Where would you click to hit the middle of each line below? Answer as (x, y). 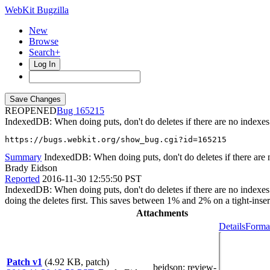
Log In (45, 64)
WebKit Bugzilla (37, 10)
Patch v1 (24, 262)
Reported (22, 179)
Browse (44, 41)
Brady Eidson (31, 168)
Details (232, 226)
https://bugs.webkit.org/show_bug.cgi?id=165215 (116, 140)
